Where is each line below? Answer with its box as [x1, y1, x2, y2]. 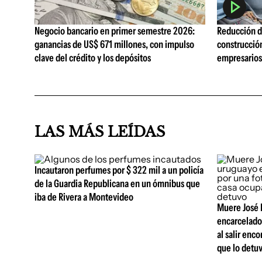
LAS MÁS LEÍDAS [35, 123, 165, 140]
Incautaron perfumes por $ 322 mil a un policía [35, 164, 204, 177]
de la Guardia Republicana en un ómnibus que [35, 177, 200, 190]
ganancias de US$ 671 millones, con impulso [35, 38, 194, 51]
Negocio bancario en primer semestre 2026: [35, 25, 195, 38]
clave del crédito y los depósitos [35, 51, 151, 65]
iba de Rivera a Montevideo [35, 191, 133, 204]
